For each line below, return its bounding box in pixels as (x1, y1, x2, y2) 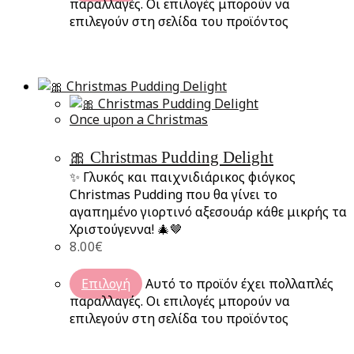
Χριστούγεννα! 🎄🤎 (70, 220, 183, 238)
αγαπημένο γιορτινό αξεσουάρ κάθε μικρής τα (70, 202, 347, 220)
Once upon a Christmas (70, 110, 208, 128)
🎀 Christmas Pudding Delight (70, 147, 273, 167)
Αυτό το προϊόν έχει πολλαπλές (145, 274, 333, 292)
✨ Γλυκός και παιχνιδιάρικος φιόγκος (70, 168, 296, 186)
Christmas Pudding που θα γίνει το (70, 185, 277, 203)
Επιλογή (81, 274, 130, 292)
